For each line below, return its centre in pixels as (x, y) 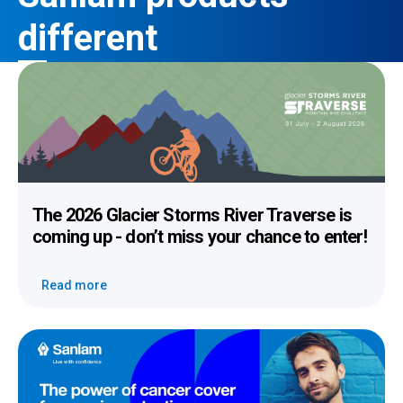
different (88, 38)
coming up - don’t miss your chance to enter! (200, 236)
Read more (74, 285)
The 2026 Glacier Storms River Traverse (184, 215)
